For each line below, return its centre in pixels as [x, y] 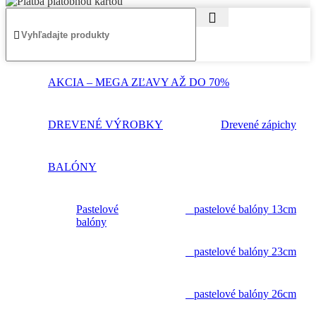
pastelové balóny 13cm [241, 209]
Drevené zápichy [259, 125]
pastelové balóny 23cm [241, 252]
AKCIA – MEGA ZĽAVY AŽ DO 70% [139, 83]
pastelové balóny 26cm [241, 294]
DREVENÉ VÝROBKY [105, 125]
